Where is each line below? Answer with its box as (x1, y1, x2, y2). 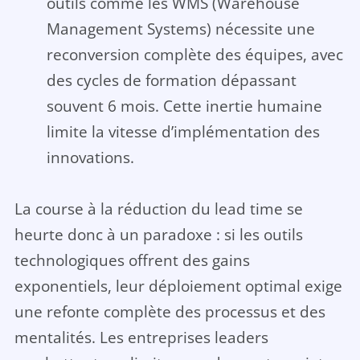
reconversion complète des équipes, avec (46, 43, 343, 66)
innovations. (46, 146, 134, 169)
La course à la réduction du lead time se (14, 198, 303, 220)
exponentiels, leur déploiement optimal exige (14, 275, 342, 297)
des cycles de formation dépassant (46, 69, 297, 92)
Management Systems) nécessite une (46, 18, 315, 40)
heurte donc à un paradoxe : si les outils (14, 223, 303, 246)
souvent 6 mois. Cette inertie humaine (46, 95, 322, 117)
